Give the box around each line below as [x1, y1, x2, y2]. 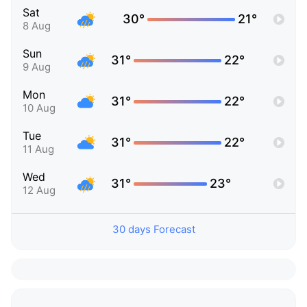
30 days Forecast [112, 223, 195, 236]
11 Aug [23, 143, 54, 156]
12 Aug [23, 184, 56, 197]
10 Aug [23, 101, 56, 115]
